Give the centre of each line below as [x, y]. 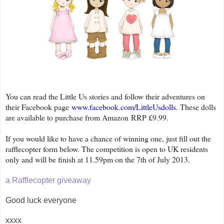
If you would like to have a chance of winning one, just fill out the [108, 138]
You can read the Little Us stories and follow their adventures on [105, 96]
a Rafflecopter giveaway [48, 180]
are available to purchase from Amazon [67, 117]
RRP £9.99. [150, 117]
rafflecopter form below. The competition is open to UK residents [107, 149]
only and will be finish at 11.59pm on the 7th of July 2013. [98, 159]
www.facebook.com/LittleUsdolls [124, 107]
